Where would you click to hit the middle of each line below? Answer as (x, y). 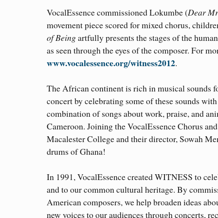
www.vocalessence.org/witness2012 (111, 63)
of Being (62, 37)
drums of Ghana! (76, 151)
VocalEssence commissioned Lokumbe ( (117, 12)
